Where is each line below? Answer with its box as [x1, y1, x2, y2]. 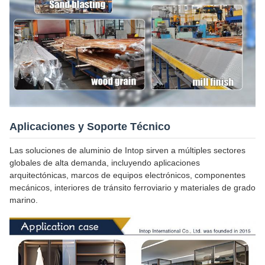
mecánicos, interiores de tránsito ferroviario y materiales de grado [9, 183, 256, 193]
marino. [9, 195, 38, 205]
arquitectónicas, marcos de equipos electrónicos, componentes [9, 170, 245, 180]
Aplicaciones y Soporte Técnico [9, 121, 170, 133]
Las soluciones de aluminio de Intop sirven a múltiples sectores [9, 146, 245, 156]
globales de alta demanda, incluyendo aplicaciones [9, 158, 200, 168]
